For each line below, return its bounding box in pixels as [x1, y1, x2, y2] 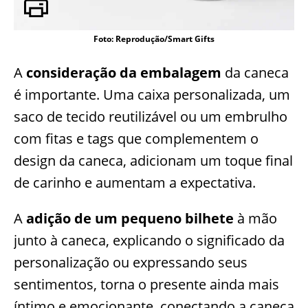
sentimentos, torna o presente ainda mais [14, 274, 279, 294]
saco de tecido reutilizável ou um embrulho [14, 107, 287, 126]
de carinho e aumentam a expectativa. [14, 173, 256, 192]
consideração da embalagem [26, 63, 221, 82]
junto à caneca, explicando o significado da [14, 230, 285, 250]
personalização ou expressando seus [14, 252, 247, 272]
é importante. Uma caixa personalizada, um [14, 85, 290, 104]
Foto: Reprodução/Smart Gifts [93, 32, 214, 45]
